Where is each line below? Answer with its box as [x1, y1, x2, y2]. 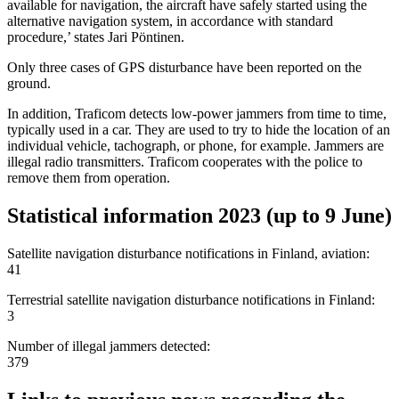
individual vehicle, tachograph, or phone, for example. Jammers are [7, 137, 384, 153]
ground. [7, 75, 54, 91]
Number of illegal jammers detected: [7, 338, 214, 354]
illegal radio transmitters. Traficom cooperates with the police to [7, 153, 362, 169]
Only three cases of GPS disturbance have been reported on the [7, 59, 362, 75]
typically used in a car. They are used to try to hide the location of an [7, 121, 390, 137]
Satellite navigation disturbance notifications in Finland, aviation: [7, 245, 373, 261]
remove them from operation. [7, 169, 177, 185]
